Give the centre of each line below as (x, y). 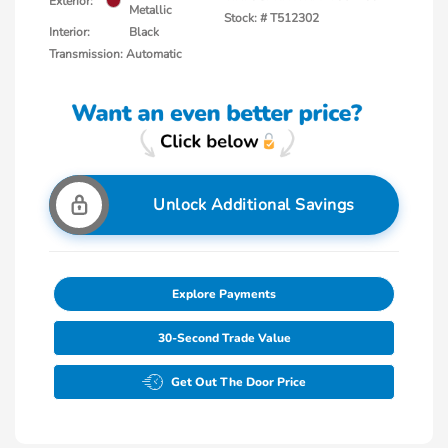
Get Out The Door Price (238, 382)
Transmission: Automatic (115, 53)
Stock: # (245, 17)
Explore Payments (224, 294)
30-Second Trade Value (224, 338)
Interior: (69, 31)
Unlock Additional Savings (254, 205)
